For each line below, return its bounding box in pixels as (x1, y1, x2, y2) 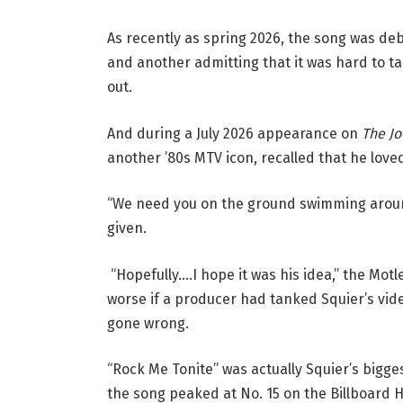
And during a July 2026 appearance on (106, 124, 362, 142)
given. (106, 219, 147, 237)
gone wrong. (106, 314, 189, 332)
